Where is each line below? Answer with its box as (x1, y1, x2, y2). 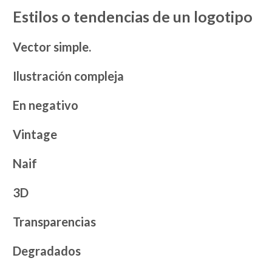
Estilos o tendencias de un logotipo (13, 7, 253, 26)
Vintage (13, 127, 58, 142)
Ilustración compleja (13, 69, 124, 84)
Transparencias (13, 214, 97, 229)
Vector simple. (13, 39, 92, 55)
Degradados (13, 243, 81, 259)
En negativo (13, 98, 79, 113)
